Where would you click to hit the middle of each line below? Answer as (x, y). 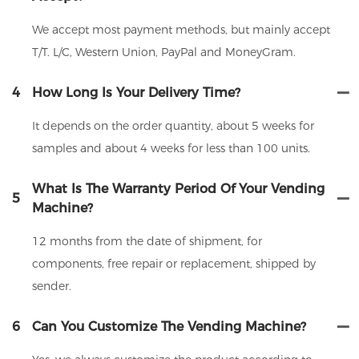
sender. (52, 286)
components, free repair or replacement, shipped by (174, 264)
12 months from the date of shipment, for (147, 242)
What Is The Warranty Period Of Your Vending (178, 189)
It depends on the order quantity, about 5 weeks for (173, 126)
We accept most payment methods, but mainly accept (181, 30)
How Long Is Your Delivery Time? (136, 93)
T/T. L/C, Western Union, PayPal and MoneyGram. (164, 52)
